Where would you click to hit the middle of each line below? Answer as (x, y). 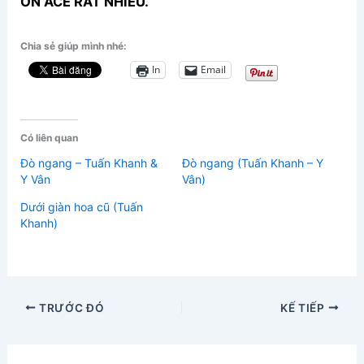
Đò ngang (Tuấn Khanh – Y (253, 162)
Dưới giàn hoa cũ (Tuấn (82, 206)
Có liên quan (50, 137)
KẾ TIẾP (304, 308)
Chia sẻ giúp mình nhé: (74, 45)
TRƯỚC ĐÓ (70, 308)
